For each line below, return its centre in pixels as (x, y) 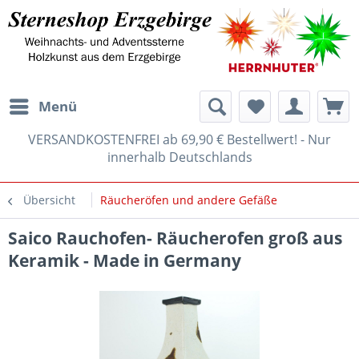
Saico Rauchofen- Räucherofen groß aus (175, 238)
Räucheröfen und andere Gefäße (189, 200)
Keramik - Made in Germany (125, 260)
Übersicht (49, 200)
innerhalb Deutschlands (179, 157)
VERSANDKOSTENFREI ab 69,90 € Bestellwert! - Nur (179, 139)
